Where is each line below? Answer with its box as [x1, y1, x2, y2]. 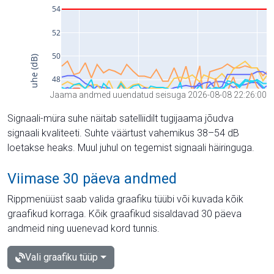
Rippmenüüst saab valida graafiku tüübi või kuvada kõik [7, 193, 243, 205]
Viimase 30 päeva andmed [7, 169, 177, 187]
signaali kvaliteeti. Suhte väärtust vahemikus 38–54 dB [7, 127, 239, 139]
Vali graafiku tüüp [25, 251, 98, 263]
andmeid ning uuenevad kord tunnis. [7, 222, 160, 234]
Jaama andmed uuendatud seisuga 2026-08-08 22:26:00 [50, 89, 267, 100]
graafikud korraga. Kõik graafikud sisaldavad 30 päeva [7, 207, 242, 220]
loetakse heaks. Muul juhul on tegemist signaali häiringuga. [7, 141, 254, 154]
